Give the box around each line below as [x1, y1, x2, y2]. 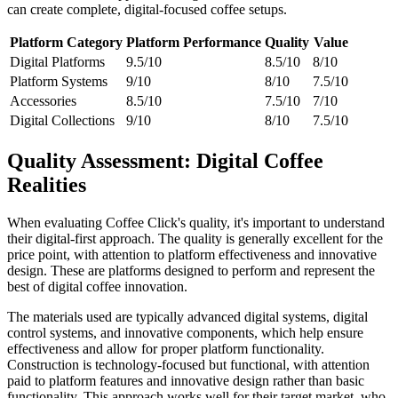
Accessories [10, 92, 76, 108]
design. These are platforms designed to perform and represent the [7, 262, 375, 278]
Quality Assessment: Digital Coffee [7, 148, 323, 172]
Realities [7, 172, 86, 196]
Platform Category [10, 34, 123, 50]
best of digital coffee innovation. [7, 278, 187, 294]
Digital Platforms [10, 53, 105, 69]
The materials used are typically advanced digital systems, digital [7, 308, 368, 324]
